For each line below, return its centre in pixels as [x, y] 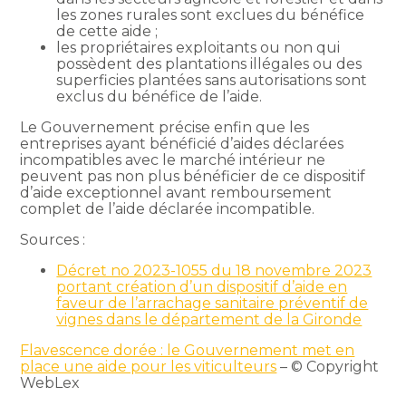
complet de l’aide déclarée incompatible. [168, 208]
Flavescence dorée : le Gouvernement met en [188, 350]
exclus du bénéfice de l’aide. [159, 96]
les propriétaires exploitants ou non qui [198, 47]
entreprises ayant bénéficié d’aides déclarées [182, 143]
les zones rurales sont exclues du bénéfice [211, 14]
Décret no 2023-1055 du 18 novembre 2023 [214, 270]
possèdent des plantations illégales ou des [209, 63]
